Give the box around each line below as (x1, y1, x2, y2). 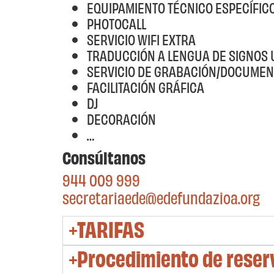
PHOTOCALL (87, 13, 146, 35)
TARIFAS (77, 214, 145, 246)
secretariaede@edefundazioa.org (62, 186, 260, 210)
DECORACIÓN (87, 108, 156, 130)
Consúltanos (62, 145, 146, 171)
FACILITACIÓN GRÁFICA (87, 76, 204, 98)
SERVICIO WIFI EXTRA (87, 29, 196, 51)
